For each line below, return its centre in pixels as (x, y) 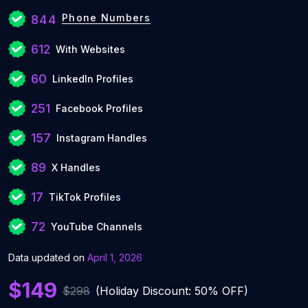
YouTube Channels (97, 227)
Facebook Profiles (99, 108)
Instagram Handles (102, 138)
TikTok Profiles (85, 197)
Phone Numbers (106, 18)
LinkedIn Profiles (93, 79)
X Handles (76, 167)
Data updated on (48, 257)
